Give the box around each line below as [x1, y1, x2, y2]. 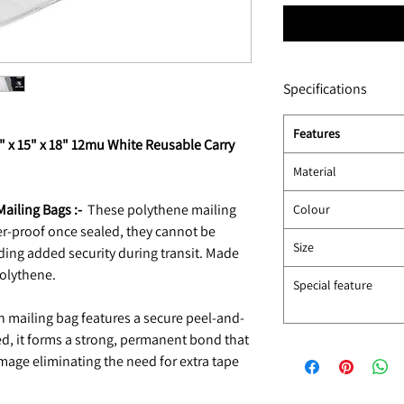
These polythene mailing [82, 199, 236, 219]
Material [293, 162, 336, 179]
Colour [293, 200, 333, 217]
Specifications [283, 78, 367, 98]
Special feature [293, 276, 372, 293]
